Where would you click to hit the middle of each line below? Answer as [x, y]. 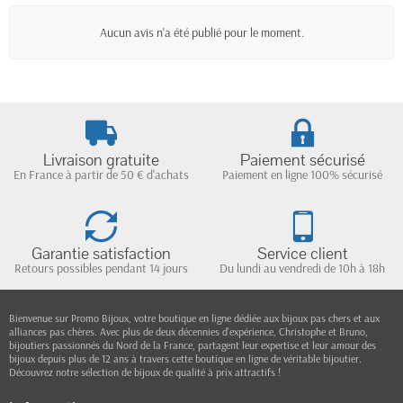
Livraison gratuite [101, 160]
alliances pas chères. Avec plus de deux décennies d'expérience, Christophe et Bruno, [188, 331]
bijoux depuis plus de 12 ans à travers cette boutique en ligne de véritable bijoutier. [185, 358]
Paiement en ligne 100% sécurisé [302, 175]
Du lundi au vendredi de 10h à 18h [302, 268]
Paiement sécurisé [302, 160]
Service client [302, 254]
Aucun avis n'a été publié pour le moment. [201, 32]
